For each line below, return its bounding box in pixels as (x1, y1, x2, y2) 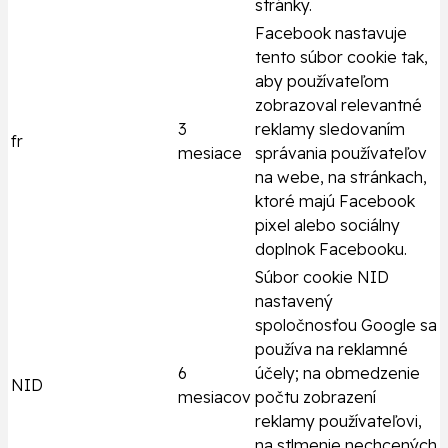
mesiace (178, 143, 242, 164)
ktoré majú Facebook (255, 191, 415, 212)
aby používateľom (255, 71, 389, 92)
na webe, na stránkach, (255, 167, 427, 188)
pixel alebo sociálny (255, 215, 400, 236)
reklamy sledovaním (255, 119, 405, 140)
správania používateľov (255, 143, 427, 164)
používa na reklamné (255, 339, 408, 360)
